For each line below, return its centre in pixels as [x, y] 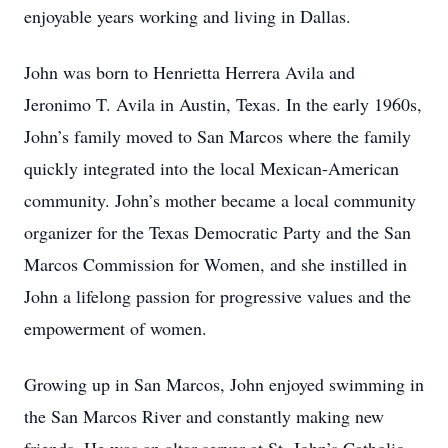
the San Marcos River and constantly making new [204, 416]
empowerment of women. [115, 328]
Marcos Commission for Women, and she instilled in [215, 264]
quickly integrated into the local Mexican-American [211, 168]
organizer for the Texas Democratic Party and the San [217, 232]
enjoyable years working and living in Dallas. [187, 16]
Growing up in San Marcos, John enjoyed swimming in [224, 384]
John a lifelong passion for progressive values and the [217, 296]
